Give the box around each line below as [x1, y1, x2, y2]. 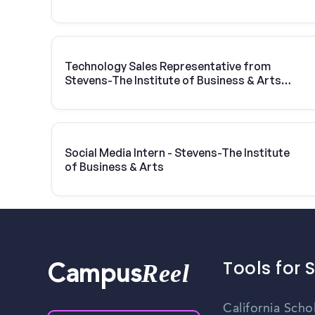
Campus [47, 264, 142, 290]
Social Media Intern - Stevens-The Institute [65, 145, 290, 160]
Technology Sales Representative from [65, 58, 271, 73]
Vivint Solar [65, 86, 125, 101]
